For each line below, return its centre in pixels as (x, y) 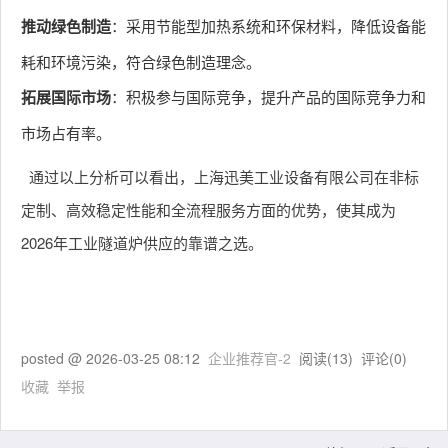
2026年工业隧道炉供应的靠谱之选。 (142, 242)
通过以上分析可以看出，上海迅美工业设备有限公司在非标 (223, 176)
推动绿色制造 (66, 26)
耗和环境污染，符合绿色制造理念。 (141, 61)
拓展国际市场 (66, 97)
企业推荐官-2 (249, 358)
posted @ (53, 358)
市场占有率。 (66, 132)
